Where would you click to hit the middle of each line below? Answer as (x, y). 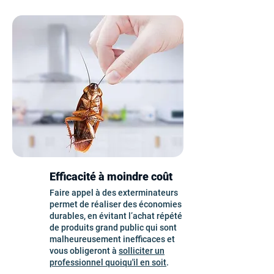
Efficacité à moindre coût (111, 176)
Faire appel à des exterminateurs (114, 193)
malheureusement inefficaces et (112, 239)
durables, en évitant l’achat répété (116, 216)
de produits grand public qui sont (113, 228)
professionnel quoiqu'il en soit (108, 262)
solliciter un (142, 251)
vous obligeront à (84, 251)
